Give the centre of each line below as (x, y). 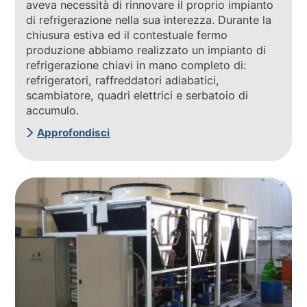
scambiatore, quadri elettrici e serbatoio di (137, 96)
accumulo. (53, 111)
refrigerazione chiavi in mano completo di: (136, 65)
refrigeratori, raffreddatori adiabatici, (123, 81)
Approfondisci (74, 133)
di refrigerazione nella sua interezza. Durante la (149, 20)
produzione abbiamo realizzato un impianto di (146, 50)
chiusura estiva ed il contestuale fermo (127, 35)
